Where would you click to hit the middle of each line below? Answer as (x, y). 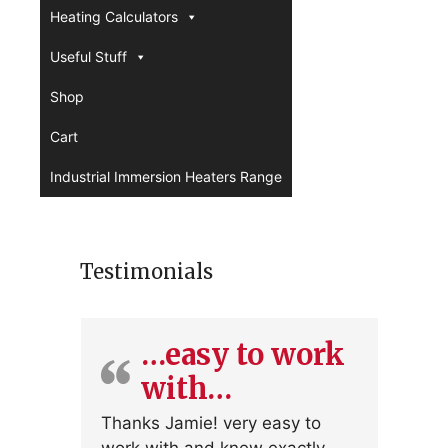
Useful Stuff (88, 56)
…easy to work (243, 354)
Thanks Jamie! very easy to (211, 423)
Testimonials (146, 271)
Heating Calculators (114, 16)
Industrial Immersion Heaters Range (166, 176)
